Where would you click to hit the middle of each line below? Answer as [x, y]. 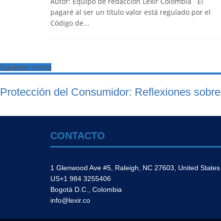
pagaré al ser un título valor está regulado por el [130, 12]
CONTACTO [79, 136]
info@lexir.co [70, 201]
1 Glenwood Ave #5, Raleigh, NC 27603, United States [135, 168]
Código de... [70, 23]
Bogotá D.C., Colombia [86, 190]
